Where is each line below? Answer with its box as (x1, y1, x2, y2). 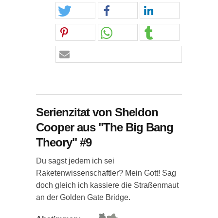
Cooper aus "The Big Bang (36, 121, 173, 134)
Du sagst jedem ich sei (36, 157, 114, 165)
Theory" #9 (36, 136, 91, 149)
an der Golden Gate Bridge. (36, 193, 130, 201)
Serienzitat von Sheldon (36, 106, 158, 119)
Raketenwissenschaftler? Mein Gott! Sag (36, 169, 176, 177)
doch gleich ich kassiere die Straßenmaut (36, 181, 179, 189)
